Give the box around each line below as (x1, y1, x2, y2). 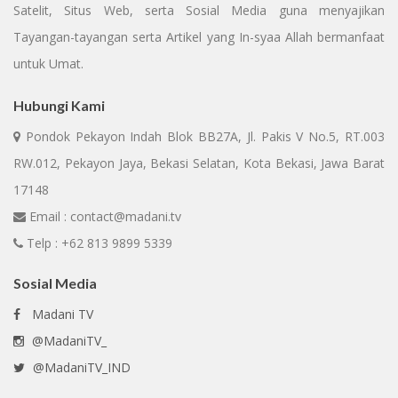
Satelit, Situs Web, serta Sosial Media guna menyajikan (13, 2, 385, 19)
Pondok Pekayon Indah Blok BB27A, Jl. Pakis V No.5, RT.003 (20, 128, 385, 145)
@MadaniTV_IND (29, 359, 131, 376)
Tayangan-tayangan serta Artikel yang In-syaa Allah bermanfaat (13, 28, 385, 45)
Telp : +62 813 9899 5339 (23, 235, 172, 251)
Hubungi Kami (13, 97, 105, 114)
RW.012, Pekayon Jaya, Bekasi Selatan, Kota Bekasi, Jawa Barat (13, 155, 385, 171)
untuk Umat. (13, 55, 84, 72)
